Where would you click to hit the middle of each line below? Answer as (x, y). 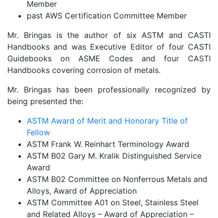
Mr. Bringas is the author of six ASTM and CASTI (109, 35)
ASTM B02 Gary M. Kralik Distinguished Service (114, 156)
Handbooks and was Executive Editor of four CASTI (109, 47)
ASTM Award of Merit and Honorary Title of (107, 121)
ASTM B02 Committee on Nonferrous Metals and (117, 179)
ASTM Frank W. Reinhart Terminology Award (108, 144)
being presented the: (45, 101)
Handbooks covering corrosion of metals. (84, 70)
